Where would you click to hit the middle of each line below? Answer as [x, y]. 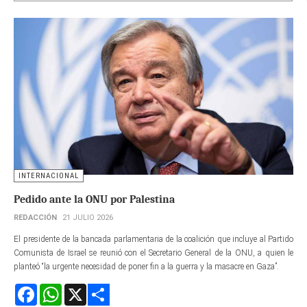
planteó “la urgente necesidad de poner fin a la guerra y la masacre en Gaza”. [146, 267]
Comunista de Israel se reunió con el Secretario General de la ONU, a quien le [153, 253]
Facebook [53, 290]
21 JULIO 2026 [88, 218]
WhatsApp [81, 290]
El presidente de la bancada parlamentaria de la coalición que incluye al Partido [153, 240]
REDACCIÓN [35, 218]
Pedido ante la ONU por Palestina [94, 200]
